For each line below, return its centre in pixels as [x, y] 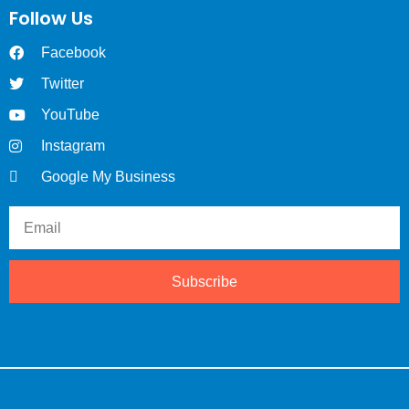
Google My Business [108, 177]
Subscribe [204, 281]
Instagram [73, 146]
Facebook [73, 53]
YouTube [70, 115]
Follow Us [51, 19]
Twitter [63, 84]
